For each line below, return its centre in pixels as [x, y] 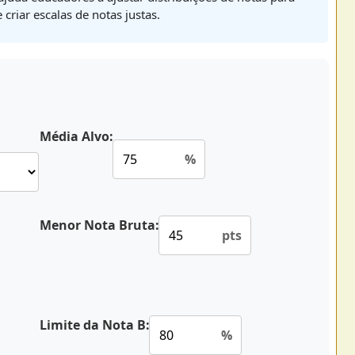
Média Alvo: [76, 137]
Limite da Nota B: [95, 325]
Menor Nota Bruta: [99, 225]
